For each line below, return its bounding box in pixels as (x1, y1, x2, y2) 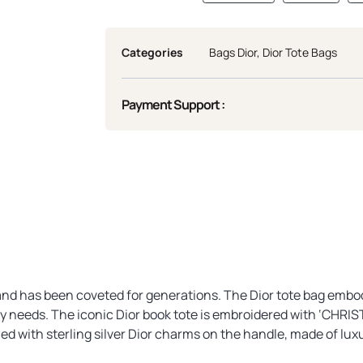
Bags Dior (209, 45, 257, 61)
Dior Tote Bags (263, 45, 337, 61)
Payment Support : (122, 96, 224, 114)
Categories (122, 45, 183, 61)
